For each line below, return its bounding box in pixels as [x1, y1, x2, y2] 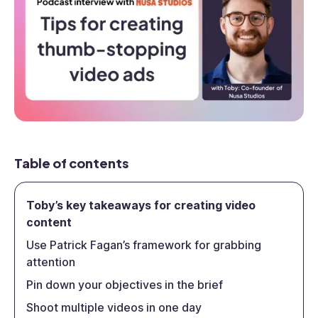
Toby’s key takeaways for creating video [26, 198, 256, 213]
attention [26, 255, 78, 270]
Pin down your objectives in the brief [26, 278, 226, 292]
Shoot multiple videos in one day [26, 300, 204, 315]
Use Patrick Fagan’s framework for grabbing [26, 238, 261, 253]
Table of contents [14, 155, 128, 172]
